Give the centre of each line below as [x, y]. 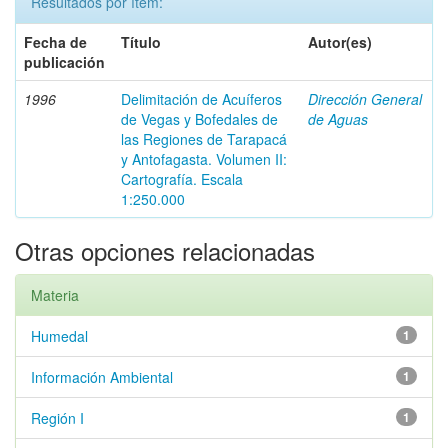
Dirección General [365, 99]
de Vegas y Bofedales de [199, 119]
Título [141, 42]
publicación [64, 62]
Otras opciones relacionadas [165, 250]
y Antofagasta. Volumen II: [204, 159]
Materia [55, 295]
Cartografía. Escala [182, 179]
